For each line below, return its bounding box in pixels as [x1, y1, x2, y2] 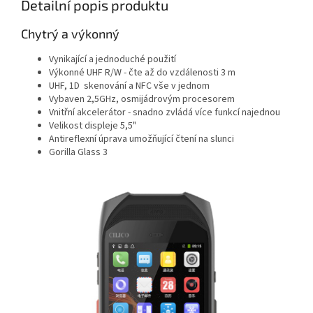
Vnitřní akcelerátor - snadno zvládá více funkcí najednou [49, 105, 280, 120]
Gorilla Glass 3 [49, 145, 108, 160]
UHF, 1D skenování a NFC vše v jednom [49, 79, 210, 94]
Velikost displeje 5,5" [49, 119, 136, 133]
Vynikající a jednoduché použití [49, 52, 176, 67]
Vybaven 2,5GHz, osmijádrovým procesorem [49, 92, 235, 107]
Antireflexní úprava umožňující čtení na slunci [49, 132, 234, 147]
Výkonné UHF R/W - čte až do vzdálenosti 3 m [49, 66, 235, 80]
